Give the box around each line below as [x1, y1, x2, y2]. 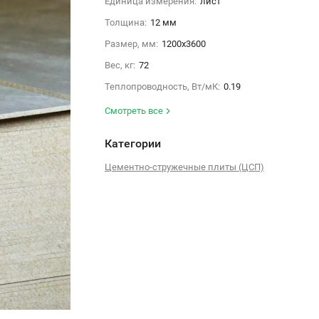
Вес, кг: [104, 59, 135, 70]
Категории [104, 136, 161, 150]
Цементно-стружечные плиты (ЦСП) [104, 161, 264, 172]
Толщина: [104, 16, 147, 28]
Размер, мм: [104, 38, 158, 49]
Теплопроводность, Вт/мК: [104, 80, 220, 92]
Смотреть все [104, 105, 165, 116]
